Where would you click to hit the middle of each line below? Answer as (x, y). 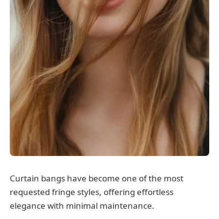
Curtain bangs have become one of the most (97, 178)
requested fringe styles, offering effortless (92, 192)
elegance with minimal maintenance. (82, 206)
